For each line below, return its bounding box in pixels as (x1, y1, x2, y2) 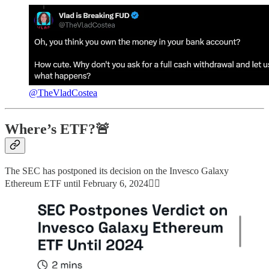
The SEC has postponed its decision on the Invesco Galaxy (5, 165, 229, 176)
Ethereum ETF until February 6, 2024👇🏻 (5, 178, 160, 189)
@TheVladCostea (29, 88, 97, 98)
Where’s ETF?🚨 (5, 121, 110, 137)
